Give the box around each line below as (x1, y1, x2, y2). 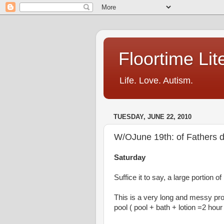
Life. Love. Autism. (119, 75, 193, 85)
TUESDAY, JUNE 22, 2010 (113, 113, 191, 121)
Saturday (114, 153, 145, 161)
